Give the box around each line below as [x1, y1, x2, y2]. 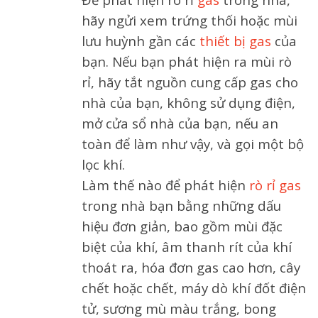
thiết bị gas [199, 32, 271, 50]
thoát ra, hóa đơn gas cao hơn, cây [82, 258, 300, 276]
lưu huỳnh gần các [82, 32, 199, 50]
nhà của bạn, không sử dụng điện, [82, 94, 295, 111]
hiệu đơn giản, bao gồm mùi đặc [82, 217, 283, 235]
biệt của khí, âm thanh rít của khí [82, 238, 292, 256]
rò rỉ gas [249, 176, 301, 194]
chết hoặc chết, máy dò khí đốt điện [82, 279, 306, 297]
